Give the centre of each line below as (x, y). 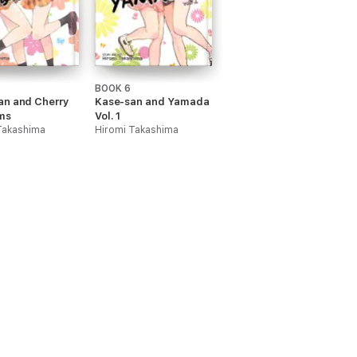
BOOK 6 (112, 88)
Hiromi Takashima (136, 130)
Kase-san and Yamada (152, 102)
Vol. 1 (108, 116)
